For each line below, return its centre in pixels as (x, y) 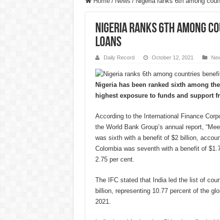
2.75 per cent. (115, 159)
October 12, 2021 (172, 58)
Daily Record (119, 58)
